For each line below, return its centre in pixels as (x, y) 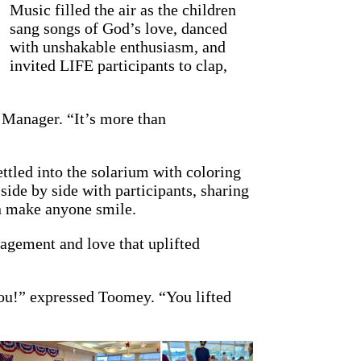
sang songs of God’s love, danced (118, 29)
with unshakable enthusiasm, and (117, 47)
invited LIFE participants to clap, (118, 66)
